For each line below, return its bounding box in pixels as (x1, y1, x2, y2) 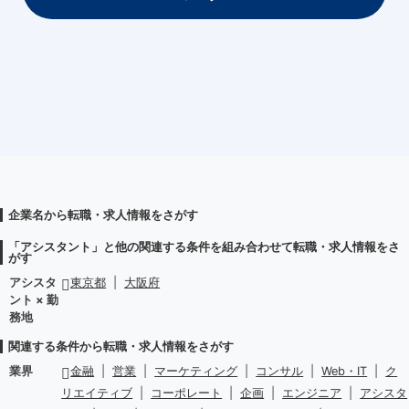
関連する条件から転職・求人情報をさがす (8, 340, 234, 354)
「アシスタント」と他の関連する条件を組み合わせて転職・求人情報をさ (8, 240, 400, 255)
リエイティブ (61, 386, 133, 401)
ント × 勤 (9, 293, 58, 308)
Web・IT (321, 364, 368, 379)
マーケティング (154, 364, 238, 379)
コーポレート (151, 386, 223, 401)
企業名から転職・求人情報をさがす (8, 208, 198, 223)
